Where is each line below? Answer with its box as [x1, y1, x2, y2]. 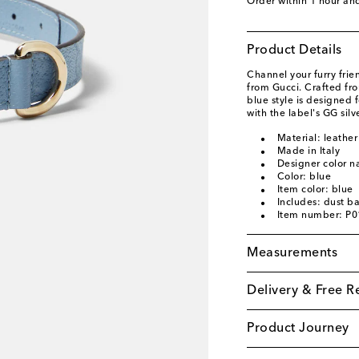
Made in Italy [276, 147, 340, 156]
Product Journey [247, 322, 349, 335]
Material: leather [276, 134, 357, 143]
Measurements [247, 247, 337, 260]
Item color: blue [276, 185, 353, 195]
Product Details [247, 44, 342, 57]
